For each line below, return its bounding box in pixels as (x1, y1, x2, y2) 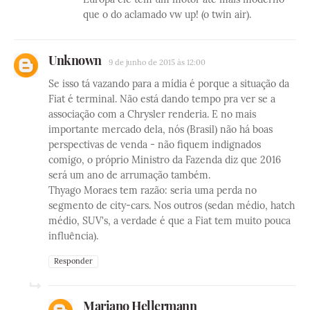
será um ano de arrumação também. (48, 168, 210, 181)
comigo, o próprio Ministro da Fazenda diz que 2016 (48, 153, 281, 166)
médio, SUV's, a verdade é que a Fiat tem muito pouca (48, 214, 291, 227)
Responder (54, 255, 93, 266)
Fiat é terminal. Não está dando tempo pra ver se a (48, 92, 275, 105)
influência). (48, 229, 98, 242)
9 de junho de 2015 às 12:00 (108, 57, 206, 67)
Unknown (48, 51, 102, 69)
